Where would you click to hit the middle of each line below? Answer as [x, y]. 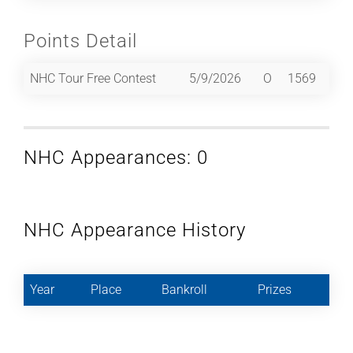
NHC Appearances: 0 [116, 157]
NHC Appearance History [135, 230]
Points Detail [80, 41]
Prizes [275, 289]
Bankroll [184, 289]
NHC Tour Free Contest [93, 78]
